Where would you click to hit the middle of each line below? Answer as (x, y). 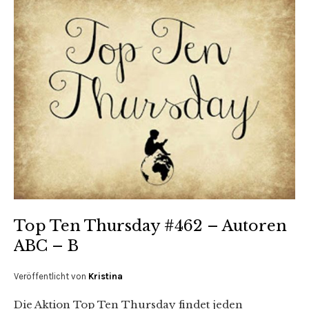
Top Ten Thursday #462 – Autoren (150, 226)
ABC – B (46, 246)
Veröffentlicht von (51, 276)
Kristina (106, 276)
